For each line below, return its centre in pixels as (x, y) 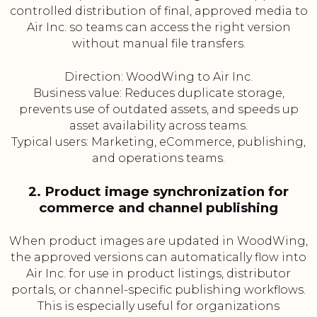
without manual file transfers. (158, 44)
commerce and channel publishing (158, 208)
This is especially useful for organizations (158, 306)
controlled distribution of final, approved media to (158, 11)
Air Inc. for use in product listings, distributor (158, 274)
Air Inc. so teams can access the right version (158, 28)
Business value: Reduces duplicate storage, (158, 93)
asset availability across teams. (158, 126)
